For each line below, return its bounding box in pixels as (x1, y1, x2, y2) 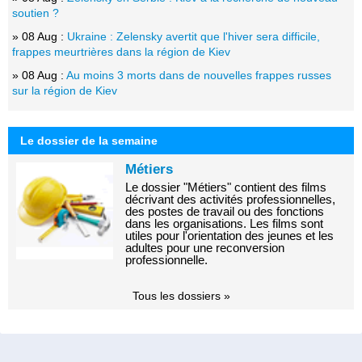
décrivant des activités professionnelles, (125, 192, 335, 206)
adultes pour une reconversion (125, 240, 284, 255)
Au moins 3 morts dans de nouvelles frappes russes (66, 68, 331, 82)
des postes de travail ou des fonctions (125, 204, 324, 218)
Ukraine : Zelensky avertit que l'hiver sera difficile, (67, 29, 320, 43)
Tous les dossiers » (132, 288, 230, 302)
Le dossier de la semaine (20, 133, 158, 147)
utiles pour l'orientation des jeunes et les (125, 228, 334, 242)
